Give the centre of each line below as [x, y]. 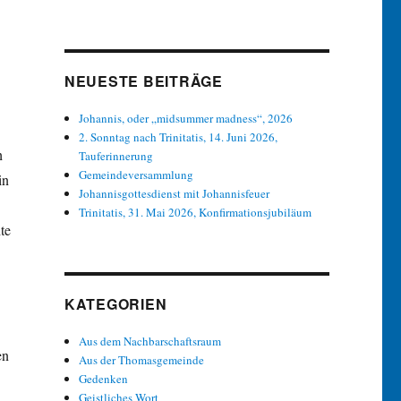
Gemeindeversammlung [137, 175]
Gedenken [104, 379]
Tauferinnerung [116, 156]
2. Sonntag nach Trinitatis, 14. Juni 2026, [179, 137]
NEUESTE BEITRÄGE [143, 81]
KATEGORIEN [115, 304]
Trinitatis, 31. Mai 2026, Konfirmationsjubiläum [196, 213]
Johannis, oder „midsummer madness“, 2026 [186, 119]
